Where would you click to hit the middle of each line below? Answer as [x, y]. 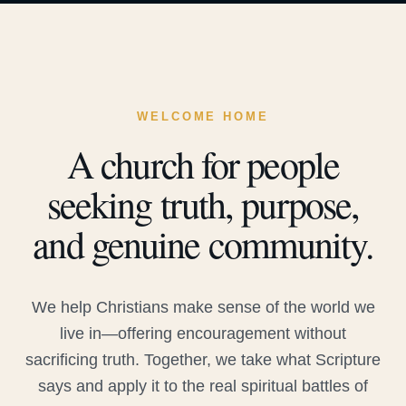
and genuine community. [203, 244]
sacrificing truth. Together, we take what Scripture [203, 360]
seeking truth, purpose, [203, 204]
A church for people [203, 164]
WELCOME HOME [203, 116]
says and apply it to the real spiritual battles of [203, 386]
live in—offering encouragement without [203, 333]
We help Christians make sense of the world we [203, 307]
